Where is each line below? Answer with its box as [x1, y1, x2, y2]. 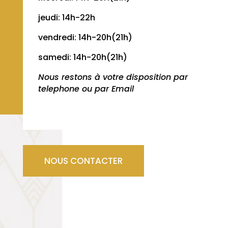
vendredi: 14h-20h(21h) [38, 32, 132, 43]
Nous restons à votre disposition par [38, 71, 188, 83]
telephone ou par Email [38, 83, 134, 95]
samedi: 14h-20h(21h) [38, 51, 127, 63]
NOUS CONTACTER [44, 155, 123, 167]
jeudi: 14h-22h [38, 12, 97, 23]
